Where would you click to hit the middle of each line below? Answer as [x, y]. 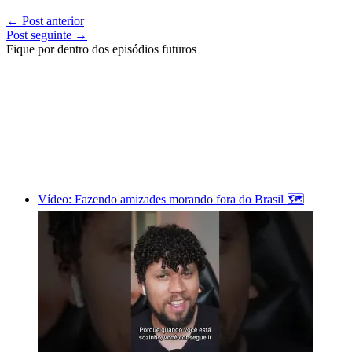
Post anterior [51, 20]
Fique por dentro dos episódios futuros [101, 49]
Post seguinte [40, 35]
